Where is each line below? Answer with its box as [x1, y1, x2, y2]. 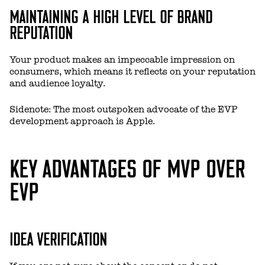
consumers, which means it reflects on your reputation [9, 66, 256, 77]
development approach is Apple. [9, 115, 155, 127]
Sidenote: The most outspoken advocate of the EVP [9, 104, 237, 115]
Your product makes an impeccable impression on [9, 54, 235, 65]
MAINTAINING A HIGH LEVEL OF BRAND [9, 4, 212, 26]
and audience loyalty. [9, 77, 105, 89]
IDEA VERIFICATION [9, 227, 107, 248]
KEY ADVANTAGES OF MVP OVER [9, 151, 245, 182]
